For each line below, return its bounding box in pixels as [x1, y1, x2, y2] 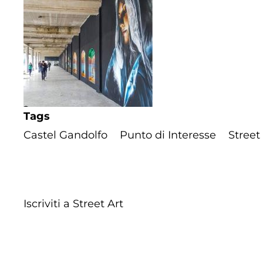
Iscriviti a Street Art [23, 197, 123, 211]
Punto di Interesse [120, 129, 216, 142]
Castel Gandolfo [23, 129, 107, 142]
